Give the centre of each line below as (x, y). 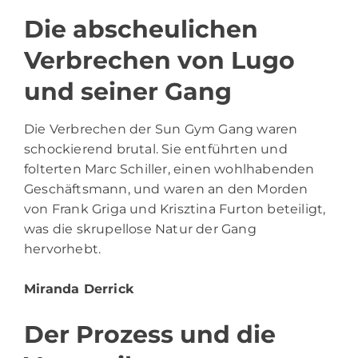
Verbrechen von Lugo (159, 60)
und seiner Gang (128, 91)
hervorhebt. (63, 249)
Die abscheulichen (141, 29)
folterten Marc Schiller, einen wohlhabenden (169, 169)
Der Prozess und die (150, 334)
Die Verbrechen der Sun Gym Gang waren (161, 129)
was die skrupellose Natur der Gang (140, 229)
